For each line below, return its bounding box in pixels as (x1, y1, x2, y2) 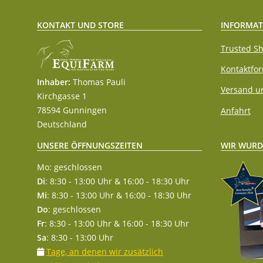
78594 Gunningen (37, 104, 107, 116)
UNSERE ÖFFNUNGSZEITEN (37, 140, 143, 151)
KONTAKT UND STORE (37, 19, 124, 31)
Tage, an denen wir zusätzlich (46, 246, 163, 258)
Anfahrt (220, 104, 251, 116)
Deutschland (37, 119, 87, 130)
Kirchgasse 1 (37, 90, 87, 102)
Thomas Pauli (70, 76, 126, 88)
